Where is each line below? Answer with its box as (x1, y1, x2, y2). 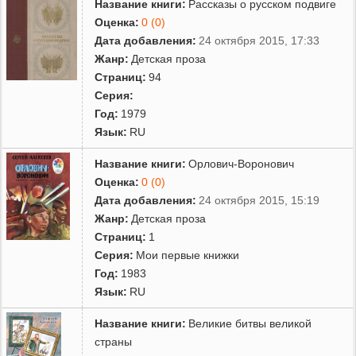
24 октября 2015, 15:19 (199, 193, 320, 207)
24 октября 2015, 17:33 (199, 33, 320, 47)
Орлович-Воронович (188, 157, 295, 170)
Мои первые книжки (136, 248, 240, 261)
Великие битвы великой (188, 316, 312, 330)
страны (95, 335, 133, 348)
